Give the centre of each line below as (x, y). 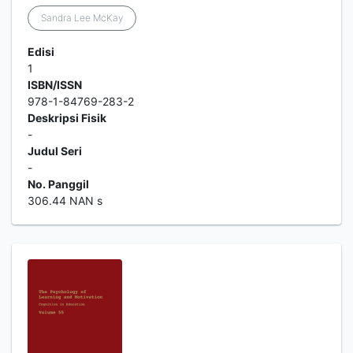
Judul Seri (55, 151)
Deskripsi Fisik (67, 118)
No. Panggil (58, 184)
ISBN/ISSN (55, 85)
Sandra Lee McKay (82, 18)
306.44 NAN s (65, 201)
